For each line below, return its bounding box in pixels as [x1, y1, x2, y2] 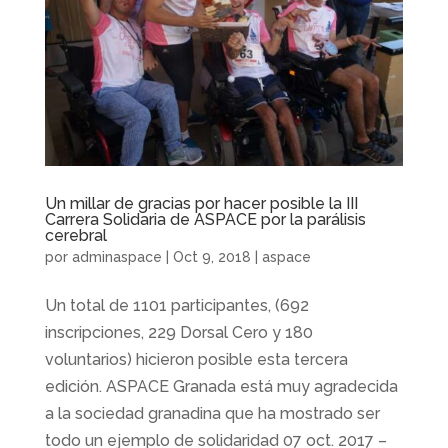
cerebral [44, 225, 107, 245]
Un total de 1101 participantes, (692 [44, 295, 309, 315]
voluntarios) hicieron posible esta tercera [44, 349, 348, 369]
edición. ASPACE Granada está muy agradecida [44, 376, 398, 396]
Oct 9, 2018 [172, 248, 251, 265]
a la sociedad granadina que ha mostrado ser [44, 403, 380, 423]
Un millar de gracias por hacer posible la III [44, 193, 358, 213]
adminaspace [71, 248, 162, 265]
